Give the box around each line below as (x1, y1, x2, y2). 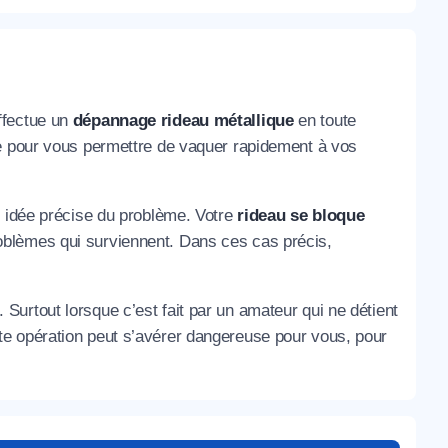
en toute (293, 111, 356, 131)
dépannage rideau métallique (72, 111, 294, 131)
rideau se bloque (237, 206, 365, 226)
